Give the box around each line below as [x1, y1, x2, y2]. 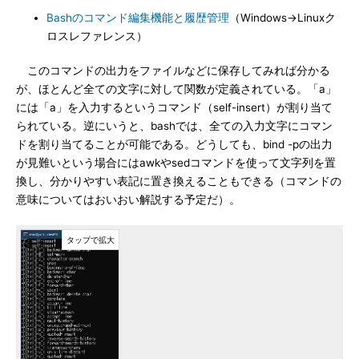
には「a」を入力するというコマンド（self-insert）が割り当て [16, 101, 333, 114]
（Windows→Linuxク [229, 11, 336, 24]
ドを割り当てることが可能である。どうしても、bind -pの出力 [16, 138, 333, 151]
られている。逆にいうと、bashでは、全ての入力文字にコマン [16, 119, 333, 132]
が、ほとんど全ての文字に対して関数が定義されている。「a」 [16, 83, 337, 95]
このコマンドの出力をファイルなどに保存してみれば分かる [16, 64, 330, 77]
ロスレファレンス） [46, 30, 147, 42]
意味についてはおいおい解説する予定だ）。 [16, 193, 240, 206]
